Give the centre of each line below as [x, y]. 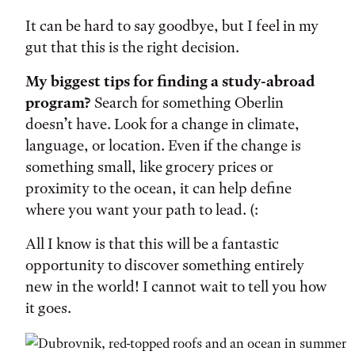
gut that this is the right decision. [132, 47]
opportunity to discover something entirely [165, 265]
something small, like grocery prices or [149, 167]
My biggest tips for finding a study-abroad [170, 81]
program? [58, 103]
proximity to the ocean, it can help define [158, 188]
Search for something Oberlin [187, 103]
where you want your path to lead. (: [142, 210]
